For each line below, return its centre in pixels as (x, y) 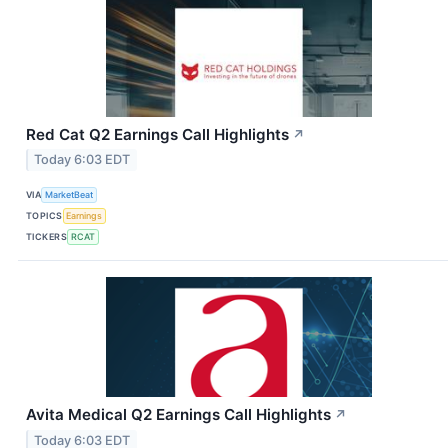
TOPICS (44, 215)
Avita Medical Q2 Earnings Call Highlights (178, 415)
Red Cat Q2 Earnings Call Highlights (157, 134)
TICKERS (47, 236)
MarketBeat (69, 194)
